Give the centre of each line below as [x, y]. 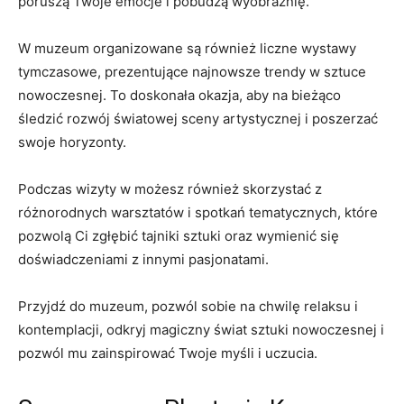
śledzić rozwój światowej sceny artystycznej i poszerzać [198, 119]
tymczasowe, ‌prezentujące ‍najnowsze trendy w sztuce [192, 72]
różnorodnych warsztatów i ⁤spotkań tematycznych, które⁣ [198, 213]
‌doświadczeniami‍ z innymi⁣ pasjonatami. [143, 260]
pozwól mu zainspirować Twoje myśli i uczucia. [168, 353]
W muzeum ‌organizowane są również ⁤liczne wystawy [187, 49]
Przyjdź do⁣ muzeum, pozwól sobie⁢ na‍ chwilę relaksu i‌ [188, 307]
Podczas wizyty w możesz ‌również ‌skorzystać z [170, 189]
